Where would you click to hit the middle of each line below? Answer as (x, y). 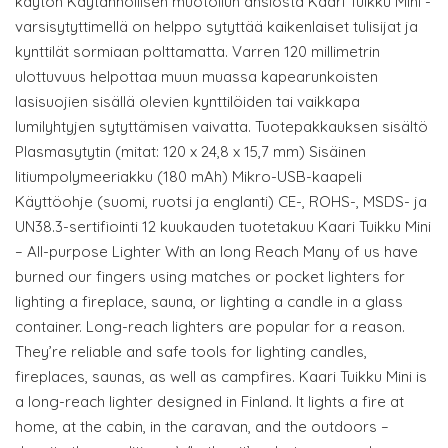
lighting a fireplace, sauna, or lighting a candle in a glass (209, 302)
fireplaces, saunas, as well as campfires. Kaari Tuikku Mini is (221, 377)
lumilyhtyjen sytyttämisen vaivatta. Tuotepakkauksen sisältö (221, 127)
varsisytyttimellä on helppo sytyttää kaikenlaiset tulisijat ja (216, 27)
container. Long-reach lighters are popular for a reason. (210, 327)
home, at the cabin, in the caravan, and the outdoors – (202, 427)
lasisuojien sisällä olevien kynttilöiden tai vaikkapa (187, 102)
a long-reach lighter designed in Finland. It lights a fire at (209, 402)
